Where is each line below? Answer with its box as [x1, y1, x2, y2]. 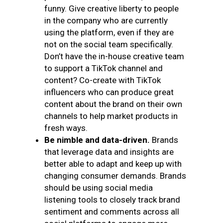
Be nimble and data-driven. [44, 135, 152, 145]
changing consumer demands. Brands [44, 171, 186, 181]
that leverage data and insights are [44, 147, 174, 157]
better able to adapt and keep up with [44, 159, 182, 169]
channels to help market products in [44, 111, 178, 121]
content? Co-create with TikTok [44, 75, 161, 85]
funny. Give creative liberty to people [44, 3, 179, 13]
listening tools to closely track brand [44, 195, 180, 205]
